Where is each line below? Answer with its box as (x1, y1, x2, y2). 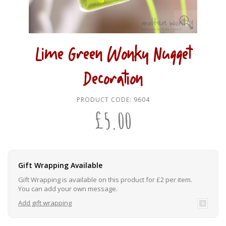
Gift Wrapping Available (18, 160, 102, 171)
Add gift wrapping (18, 198, 72, 208)
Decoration (83, 68, 143, 93)
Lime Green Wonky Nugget (35, 43, 191, 69)
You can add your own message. (18, 184, 118, 194)
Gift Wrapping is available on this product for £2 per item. (18, 175, 192, 185)
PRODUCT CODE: (76, 95, 134, 104)
